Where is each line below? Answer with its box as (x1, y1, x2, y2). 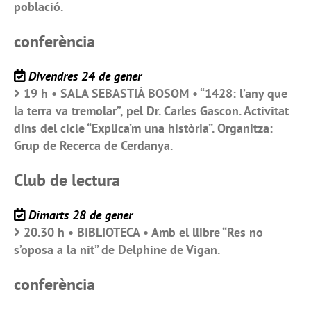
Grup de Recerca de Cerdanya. (14, 137, 173, 153)
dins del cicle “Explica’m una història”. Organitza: (14, 119, 273, 136)
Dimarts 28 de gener (28, 206, 133, 223)
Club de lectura (14, 169, 120, 191)
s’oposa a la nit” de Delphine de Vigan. (14, 241, 220, 258)
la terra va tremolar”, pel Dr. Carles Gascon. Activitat (14, 102, 289, 119)
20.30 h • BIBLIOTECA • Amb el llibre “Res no (24, 224, 263, 240)
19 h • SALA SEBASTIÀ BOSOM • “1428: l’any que (24, 85, 287, 101)
